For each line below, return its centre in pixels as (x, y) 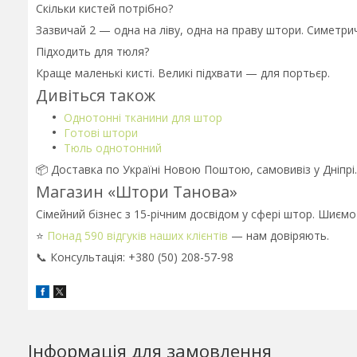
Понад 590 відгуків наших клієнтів (137, 236)
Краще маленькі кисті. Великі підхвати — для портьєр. (183, 73)
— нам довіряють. (279, 236)
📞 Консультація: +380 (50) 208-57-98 (135, 257)
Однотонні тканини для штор (143, 118)
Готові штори (101, 133)
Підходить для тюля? (92, 52)
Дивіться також (96, 96)
